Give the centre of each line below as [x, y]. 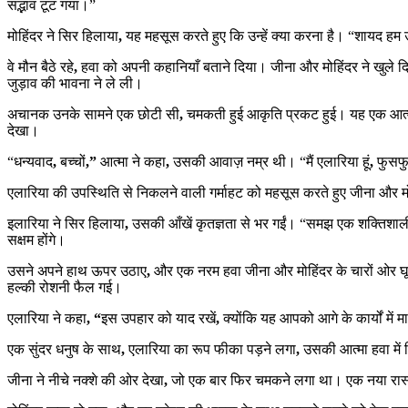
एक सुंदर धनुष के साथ [64, 349]
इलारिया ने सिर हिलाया [66, 223]
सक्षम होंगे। [36, 240]
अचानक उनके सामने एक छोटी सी [93, 114]
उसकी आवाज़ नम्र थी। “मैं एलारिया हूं [271, 161]
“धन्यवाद [30, 161]
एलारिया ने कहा [47, 318]
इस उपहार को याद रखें [158, 318]
